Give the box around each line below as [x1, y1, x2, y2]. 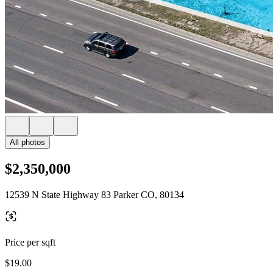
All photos [10, 138, 45, 147]
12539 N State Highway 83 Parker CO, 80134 [5, 189, 184, 200]
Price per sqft [5, 236, 55, 247]
